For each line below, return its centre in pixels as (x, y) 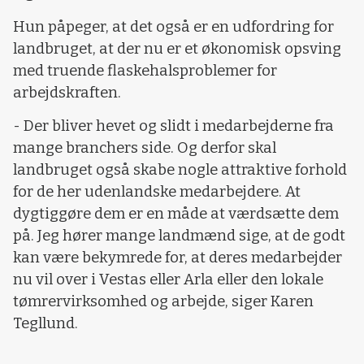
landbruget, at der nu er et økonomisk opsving (177, 48)
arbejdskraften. (67, 92)
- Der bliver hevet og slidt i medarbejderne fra (173, 126)
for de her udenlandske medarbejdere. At (157, 192)
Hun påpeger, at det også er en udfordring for (173, 26)
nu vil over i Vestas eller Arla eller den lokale (168, 280)
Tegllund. (45, 324)
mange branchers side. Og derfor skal (145, 148)
